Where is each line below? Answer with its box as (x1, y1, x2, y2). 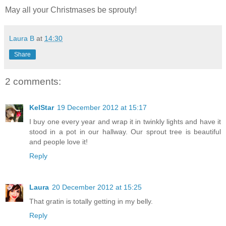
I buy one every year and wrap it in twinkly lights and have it (29, 118, 221, 126)
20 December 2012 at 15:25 (52, 183, 142, 192)
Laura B (9, 34, 34, 42)
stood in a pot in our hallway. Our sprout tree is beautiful (29, 128, 221, 136)
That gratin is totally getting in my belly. (29, 197, 153, 206)
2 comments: (5, 76, 61, 87)
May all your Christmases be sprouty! (5, 5, 141, 14)
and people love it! (29, 138, 88, 146)
